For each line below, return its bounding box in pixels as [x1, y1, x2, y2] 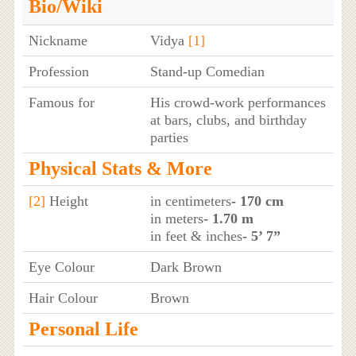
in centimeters [149, 193, 231, 210]
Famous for [28, 95, 95, 111]
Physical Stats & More [28, 158, 212, 180]
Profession [28, 64, 89, 80]
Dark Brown [149, 259, 222, 276]
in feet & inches [149, 228, 242, 245]
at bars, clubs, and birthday [149, 112, 307, 129]
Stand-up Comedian [149, 64, 265, 80]
